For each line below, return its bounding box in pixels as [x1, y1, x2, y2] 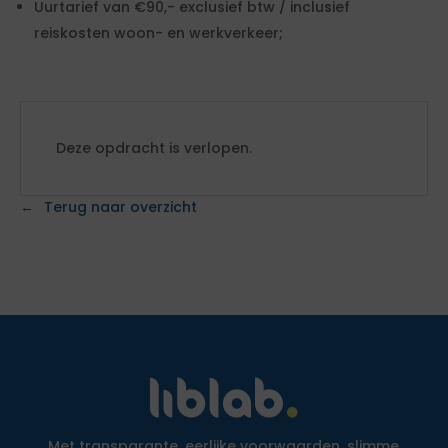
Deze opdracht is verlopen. [56, 138, 252, 158]
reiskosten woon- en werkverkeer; [34, 23, 283, 43]
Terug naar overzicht [44, 197, 197, 217]
